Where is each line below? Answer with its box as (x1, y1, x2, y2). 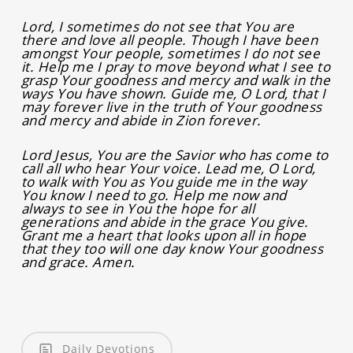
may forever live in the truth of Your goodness (20, 98, 322, 116)
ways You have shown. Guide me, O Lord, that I (20, 84, 326, 102)
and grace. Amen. (20, 253, 136, 271)
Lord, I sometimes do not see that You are (20, 17, 295, 35)
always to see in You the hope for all (20, 199, 255, 217)
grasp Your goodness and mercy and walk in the (20, 71, 331, 89)
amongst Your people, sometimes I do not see (20, 44, 321, 62)
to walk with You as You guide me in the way (20, 173, 307, 191)
